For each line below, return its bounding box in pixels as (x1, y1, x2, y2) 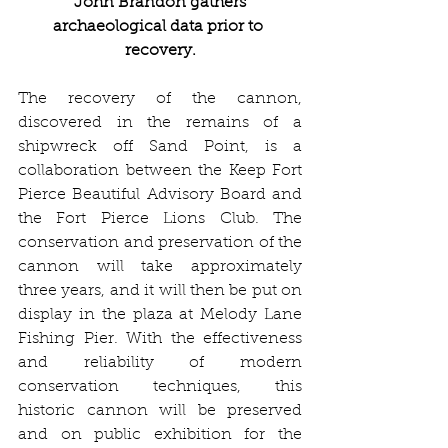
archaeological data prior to (53, 18, 267, 35)
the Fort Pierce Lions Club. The (18, 210, 302, 227)
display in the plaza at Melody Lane (18, 306, 302, 323)
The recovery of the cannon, (18, 90, 302, 107)
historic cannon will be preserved (18, 402, 302, 419)
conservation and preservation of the (18, 234, 302, 251)
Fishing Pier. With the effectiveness (18, 330, 302, 347)
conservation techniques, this (18, 378, 302, 395)
